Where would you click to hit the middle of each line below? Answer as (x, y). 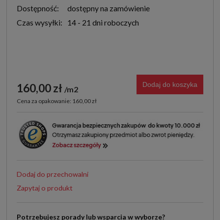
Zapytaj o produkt (45, 188)
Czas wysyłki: (40, 23)
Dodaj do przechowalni (53, 174)
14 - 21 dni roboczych (103, 23)
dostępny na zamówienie (108, 8)
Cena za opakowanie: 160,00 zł (57, 101)
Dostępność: (38, 8)
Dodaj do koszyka (170, 85)
